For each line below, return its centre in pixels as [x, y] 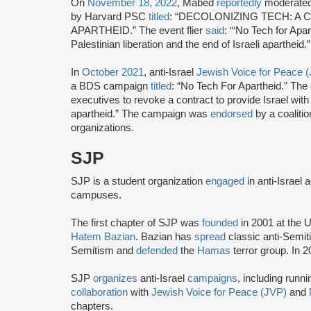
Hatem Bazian [103, 236]
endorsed [233, 114]
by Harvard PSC [110, 16]
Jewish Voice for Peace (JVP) [220, 292]
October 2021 [113, 72]
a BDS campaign [111, 86]
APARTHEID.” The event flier [138, 30]
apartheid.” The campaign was [141, 114]
